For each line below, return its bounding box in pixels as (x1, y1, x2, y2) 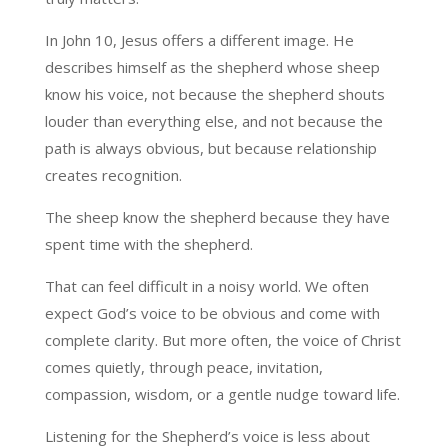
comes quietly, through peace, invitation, (44, 356, 323, 377)
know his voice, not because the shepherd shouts (44, 83, 385, 104)
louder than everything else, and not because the (44, 110, 383, 131)
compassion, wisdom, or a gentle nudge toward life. (44, 383, 400, 404)
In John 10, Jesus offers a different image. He (44, 29, 354, 50)
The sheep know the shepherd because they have (44, 206, 390, 227)
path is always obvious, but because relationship (44, 137, 377, 158)
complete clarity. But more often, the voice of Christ (44, 329, 401, 350)
